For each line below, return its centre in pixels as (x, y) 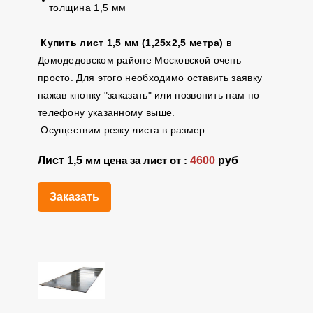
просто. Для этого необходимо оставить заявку (150, 78)
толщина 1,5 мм (87, 8)
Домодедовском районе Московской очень (139, 60)
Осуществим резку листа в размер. (123, 130)
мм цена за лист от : (137, 161)
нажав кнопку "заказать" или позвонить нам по (148, 95)
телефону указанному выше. (109, 112)
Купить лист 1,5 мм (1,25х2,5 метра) (132, 43)
